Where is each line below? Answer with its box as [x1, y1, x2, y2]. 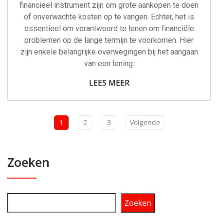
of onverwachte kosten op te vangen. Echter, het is [24, 12, 194, 22]
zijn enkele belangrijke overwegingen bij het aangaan [20, 47, 198, 57]
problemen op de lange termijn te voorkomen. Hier [24, 36, 194, 45]
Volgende [129, 118, 160, 127]
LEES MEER [89, 77, 129, 89]
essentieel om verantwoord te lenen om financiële [24, 24, 194, 34]
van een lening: [84, 59, 134, 69]
